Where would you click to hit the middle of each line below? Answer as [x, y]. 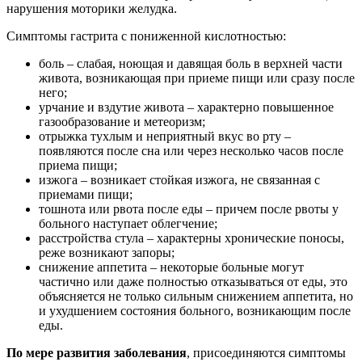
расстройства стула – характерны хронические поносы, [192, 238]
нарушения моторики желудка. [92, 9]
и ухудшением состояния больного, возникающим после [195, 311]
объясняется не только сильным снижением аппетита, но [196, 297]
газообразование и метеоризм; [122, 122]
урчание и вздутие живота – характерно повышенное [186, 107]
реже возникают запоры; [107, 253]
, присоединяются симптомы [266, 353]
